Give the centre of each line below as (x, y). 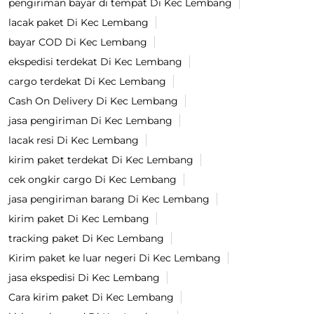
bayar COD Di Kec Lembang (78, 42)
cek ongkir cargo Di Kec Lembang (93, 180)
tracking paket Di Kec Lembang (86, 239)
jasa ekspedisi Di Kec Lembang (84, 278)
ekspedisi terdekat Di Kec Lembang (95, 62)
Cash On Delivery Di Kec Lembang (93, 101)
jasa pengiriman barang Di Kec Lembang (109, 199)
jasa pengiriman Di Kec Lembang (90, 121)
